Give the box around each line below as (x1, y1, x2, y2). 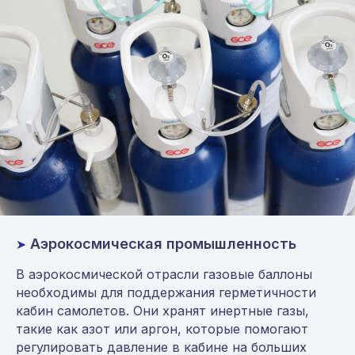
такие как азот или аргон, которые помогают (16, 321, 308, 338)
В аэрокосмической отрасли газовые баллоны (16, 266, 312, 283)
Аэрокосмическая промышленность (30, 235, 296, 253)
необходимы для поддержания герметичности (16, 284, 316, 301)
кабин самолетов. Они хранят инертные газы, (16, 303, 309, 319)
